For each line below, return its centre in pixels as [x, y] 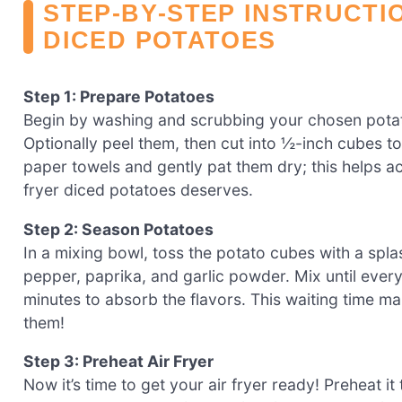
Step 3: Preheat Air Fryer [118, 362]
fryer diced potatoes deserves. [138, 190]
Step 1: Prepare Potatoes [119, 97]
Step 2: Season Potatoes [118, 229]
